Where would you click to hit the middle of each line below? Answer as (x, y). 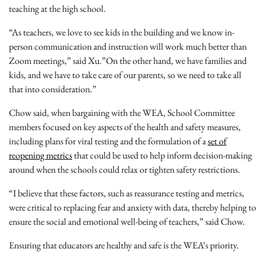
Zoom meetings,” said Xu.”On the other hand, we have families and (128, 61)
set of (217, 141)
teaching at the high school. (60, 9)
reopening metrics (41, 156)
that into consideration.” (53, 89)
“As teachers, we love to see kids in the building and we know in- (122, 33)
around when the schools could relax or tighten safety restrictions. (125, 170)
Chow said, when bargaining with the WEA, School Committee (122, 113)
